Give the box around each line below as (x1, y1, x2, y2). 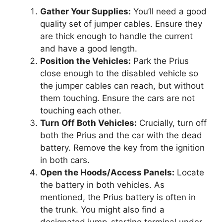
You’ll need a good (131, 6, 207, 16)
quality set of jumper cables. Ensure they (40, 18, 202, 29)
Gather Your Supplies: (40, 6, 131, 16)
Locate (174, 167, 204, 177)
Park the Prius (131, 55, 189, 66)
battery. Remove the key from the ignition (40, 142, 205, 153)
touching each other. (40, 105, 121, 115)
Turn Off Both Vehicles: (40, 117, 137, 128)
